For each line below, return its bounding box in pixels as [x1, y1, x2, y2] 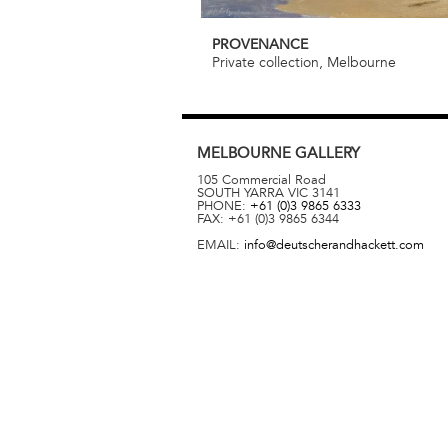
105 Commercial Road [197, 172, 326, 189]
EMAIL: [197, 237, 244, 254]
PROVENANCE [212, 36, 308, 54]
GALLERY [295, 143, 360, 162]
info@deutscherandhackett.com [244, 237, 424, 254]
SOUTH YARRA [197, 185, 284, 202]
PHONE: [197, 198, 250, 215]
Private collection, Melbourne [212, 54, 396, 72]
